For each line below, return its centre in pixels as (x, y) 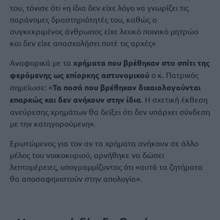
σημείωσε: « (31, 87)
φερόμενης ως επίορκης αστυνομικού (80, 75)
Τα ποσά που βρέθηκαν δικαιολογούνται (127, 87)
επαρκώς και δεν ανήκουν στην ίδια (75, 99)
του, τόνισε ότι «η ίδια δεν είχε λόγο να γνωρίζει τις (99, 7)
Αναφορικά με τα (41, 62)
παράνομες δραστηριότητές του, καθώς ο (83, 19)
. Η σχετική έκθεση (174, 99)
